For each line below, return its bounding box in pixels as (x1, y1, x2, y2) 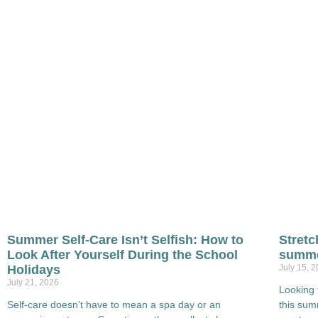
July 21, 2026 (7, 277, 59, 287)
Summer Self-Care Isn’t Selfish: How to (7, 232, 243, 247)
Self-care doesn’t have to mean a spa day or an (7, 298, 221, 310)
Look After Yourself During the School (7, 247, 238, 262)
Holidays (7, 262, 60, 277)
